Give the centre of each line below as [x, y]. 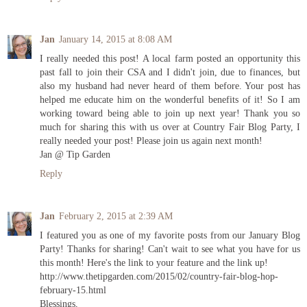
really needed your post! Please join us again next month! [151, 141]
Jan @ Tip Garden [75, 155]
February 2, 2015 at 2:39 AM [116, 216]
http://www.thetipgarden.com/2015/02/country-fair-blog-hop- [159, 277]
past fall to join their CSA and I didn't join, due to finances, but [170, 72]
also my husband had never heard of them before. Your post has [170, 86]
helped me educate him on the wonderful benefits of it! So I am [170, 100]
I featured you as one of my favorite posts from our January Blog [170, 235]
